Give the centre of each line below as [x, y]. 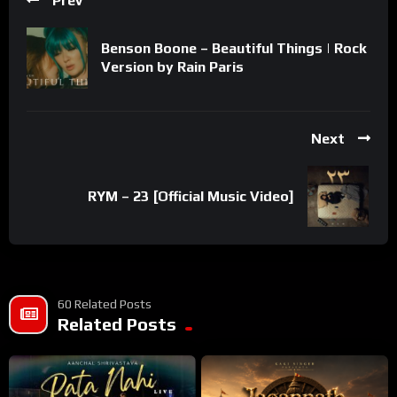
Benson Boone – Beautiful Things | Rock [234, 49]
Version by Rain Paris [172, 67]
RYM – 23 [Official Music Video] [191, 196]
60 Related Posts [105, 304]
